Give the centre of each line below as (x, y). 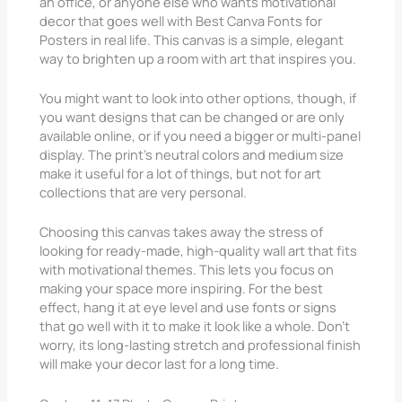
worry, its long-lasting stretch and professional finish (201, 345)
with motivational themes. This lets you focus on (187, 270)
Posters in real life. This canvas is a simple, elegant (192, 39)
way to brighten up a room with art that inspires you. (198, 58)
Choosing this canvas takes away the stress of (182, 232)
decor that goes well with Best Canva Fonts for (181, 20)
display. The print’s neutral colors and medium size (192, 155)
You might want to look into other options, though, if (198, 98)
